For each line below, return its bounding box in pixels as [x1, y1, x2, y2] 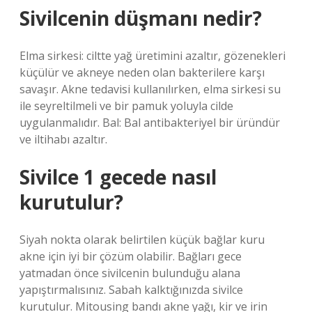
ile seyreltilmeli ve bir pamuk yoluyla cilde [19, 98, 233, 114]
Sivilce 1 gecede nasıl [19, 164, 217, 190]
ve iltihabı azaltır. [19, 132, 107, 147]
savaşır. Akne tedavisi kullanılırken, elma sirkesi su [19, 81, 281, 97]
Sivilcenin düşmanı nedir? [19, 5, 262, 31]
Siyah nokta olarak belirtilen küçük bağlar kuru [19, 232, 265, 247]
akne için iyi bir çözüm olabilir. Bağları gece [19, 249, 242, 264]
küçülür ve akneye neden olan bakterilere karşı [19, 65, 265, 80]
